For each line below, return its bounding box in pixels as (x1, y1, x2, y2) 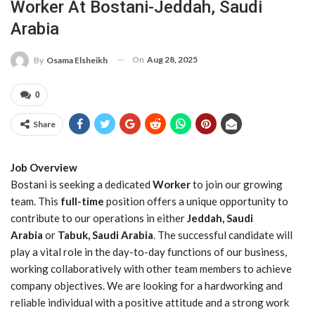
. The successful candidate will (153, 228, 292, 241)
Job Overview (11, 160, 77, 174)
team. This (11, 194, 60, 207)
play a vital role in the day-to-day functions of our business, (11, 245, 287, 258)
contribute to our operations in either (11, 211, 187, 224)
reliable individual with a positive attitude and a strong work (11, 295, 289, 309)
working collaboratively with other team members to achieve (11, 262, 292, 275)
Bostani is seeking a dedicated (11, 177, 153, 191)
